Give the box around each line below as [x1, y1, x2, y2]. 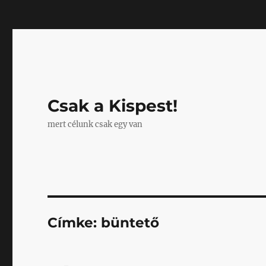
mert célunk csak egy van [47, 119, 143, 129]
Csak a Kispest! [47, 96, 178, 116]
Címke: [47, 214, 102, 231]
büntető [101, 214, 160, 231]
